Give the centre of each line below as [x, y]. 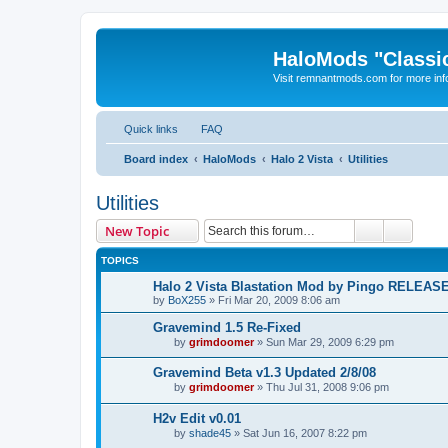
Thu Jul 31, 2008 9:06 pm [327, 389]
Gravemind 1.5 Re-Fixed [227, 327]
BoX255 [187, 299]
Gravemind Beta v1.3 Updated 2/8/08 [264, 374]
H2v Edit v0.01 [197, 420]
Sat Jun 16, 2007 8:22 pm [305, 435]
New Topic [137, 230]
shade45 [210, 435]
